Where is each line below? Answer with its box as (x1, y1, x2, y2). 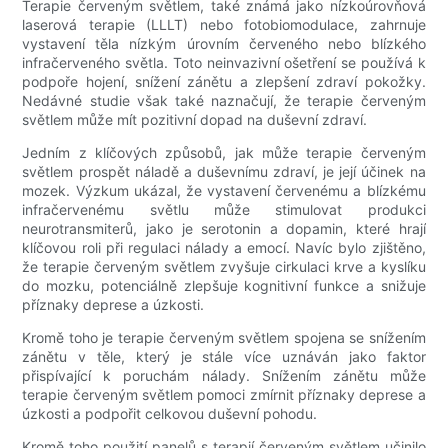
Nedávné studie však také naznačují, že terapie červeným (22, 92, 426, 110)
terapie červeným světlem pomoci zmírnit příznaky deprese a (22, 386, 426, 404)
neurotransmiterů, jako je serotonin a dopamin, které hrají (22, 220, 426, 238)
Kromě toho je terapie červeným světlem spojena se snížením (22, 329, 426, 347)
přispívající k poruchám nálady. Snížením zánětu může (22, 367, 426, 385)
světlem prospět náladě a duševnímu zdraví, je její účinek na (22, 163, 426, 181)
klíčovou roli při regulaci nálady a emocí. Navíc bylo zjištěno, (22, 239, 426, 257)
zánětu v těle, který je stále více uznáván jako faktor (22, 348, 426, 366)
